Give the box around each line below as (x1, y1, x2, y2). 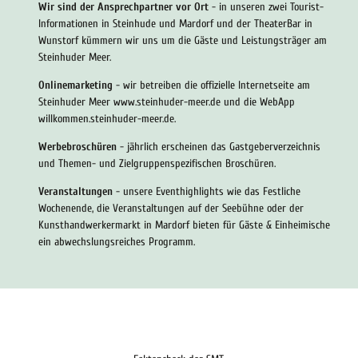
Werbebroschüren (38, 139, 120, 153)
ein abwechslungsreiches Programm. (38, 234, 195, 249)
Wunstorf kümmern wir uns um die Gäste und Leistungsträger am (38, 33, 327, 47)
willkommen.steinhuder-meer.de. (38, 111, 179, 125)
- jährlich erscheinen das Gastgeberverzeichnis (120, 139, 320, 153)
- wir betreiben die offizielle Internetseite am (113, 78, 310, 92)
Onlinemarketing (38, 78, 113, 92)
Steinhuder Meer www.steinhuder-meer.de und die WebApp (38, 94, 295, 109)
